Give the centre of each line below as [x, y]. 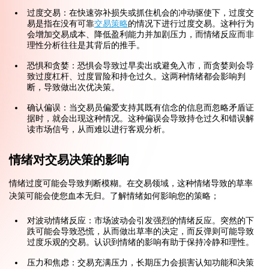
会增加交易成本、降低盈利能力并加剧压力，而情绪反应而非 [141, 35]
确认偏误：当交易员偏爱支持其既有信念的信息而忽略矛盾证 [141, 108]
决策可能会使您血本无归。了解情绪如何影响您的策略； [114, 196]
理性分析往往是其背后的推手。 [86, 46]
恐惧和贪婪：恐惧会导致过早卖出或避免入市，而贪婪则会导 [141, 66]
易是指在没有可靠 [61, 24]
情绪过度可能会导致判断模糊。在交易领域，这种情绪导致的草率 [131, 184]
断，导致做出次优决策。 [73, 88]
